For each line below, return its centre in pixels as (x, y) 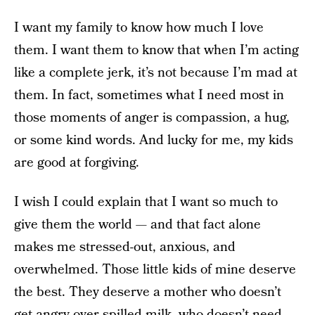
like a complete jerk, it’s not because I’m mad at (156, 73)
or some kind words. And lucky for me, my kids (154, 140)
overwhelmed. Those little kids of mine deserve (155, 270)
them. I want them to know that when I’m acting (156, 50)
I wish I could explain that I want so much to (146, 202)
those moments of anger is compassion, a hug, (152, 118)
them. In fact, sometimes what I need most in (149, 95)
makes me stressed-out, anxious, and (125, 247)
